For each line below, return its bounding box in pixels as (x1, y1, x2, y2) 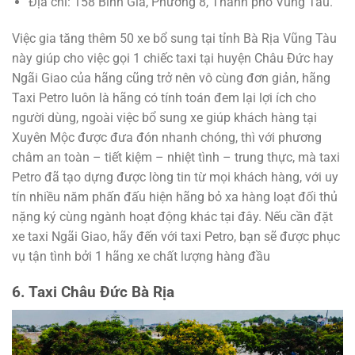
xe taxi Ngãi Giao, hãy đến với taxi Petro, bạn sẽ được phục (12, 229, 340, 245)
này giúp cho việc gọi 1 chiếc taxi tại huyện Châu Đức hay (12, 51, 334, 67)
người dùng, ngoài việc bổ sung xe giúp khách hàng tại (12, 110, 317, 126)
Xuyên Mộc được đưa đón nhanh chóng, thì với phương (12, 130, 322, 146)
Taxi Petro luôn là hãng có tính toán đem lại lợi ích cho (12, 90, 316, 106)
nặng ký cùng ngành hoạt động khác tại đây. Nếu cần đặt (12, 209, 333, 225)
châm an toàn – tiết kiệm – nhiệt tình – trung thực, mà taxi (12, 150, 340, 166)
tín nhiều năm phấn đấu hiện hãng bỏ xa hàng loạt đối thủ (12, 189, 338, 205)
